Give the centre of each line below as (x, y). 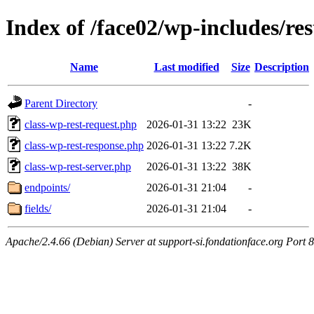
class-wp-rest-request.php (81, 124)
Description (282, 67)
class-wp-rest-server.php (78, 166)
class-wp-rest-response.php (84, 145)
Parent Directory (61, 103)
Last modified (186, 67)
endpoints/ (47, 187)
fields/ (38, 208)
